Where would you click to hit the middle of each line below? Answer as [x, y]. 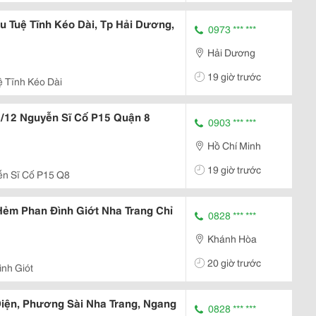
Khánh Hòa [232, 238]
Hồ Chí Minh [234, 145]
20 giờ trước [234, 262]
